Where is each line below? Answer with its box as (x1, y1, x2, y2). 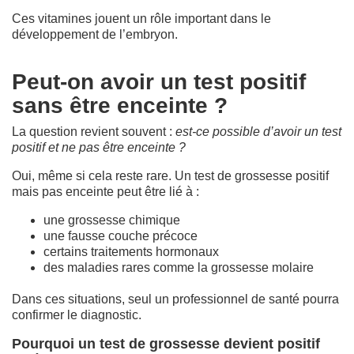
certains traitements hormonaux (43, 244, 219, 258)
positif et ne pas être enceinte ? (12, 140, 186, 154)
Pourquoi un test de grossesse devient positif (12, 335, 320, 352)
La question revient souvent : (12, 124, 175, 138)
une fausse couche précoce (43, 228, 198, 243)
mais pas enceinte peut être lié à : (12, 184, 199, 198)
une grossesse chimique (43, 213, 180, 227)
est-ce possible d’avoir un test (175, 124, 341, 138)
